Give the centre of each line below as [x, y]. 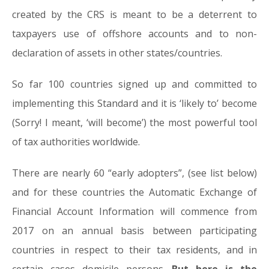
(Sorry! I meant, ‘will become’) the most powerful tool [134, 122]
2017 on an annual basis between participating [134, 231]
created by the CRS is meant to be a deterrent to [134, 14]
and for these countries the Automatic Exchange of [134, 192]
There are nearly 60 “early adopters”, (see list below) [134, 173]
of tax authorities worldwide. [76, 142]
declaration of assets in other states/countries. [117, 53]
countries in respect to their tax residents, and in [134, 250]
